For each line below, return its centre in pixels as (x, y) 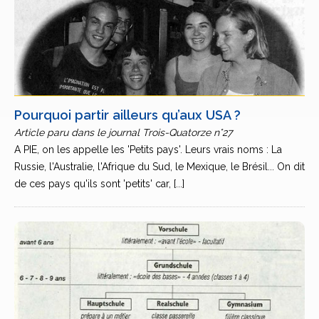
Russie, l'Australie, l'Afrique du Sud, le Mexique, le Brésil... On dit (159, 167)
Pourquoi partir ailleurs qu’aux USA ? (127, 115)
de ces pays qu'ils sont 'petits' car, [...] (99, 184)
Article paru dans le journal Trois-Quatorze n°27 (123, 132)
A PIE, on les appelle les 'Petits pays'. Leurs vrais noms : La (148, 150)
